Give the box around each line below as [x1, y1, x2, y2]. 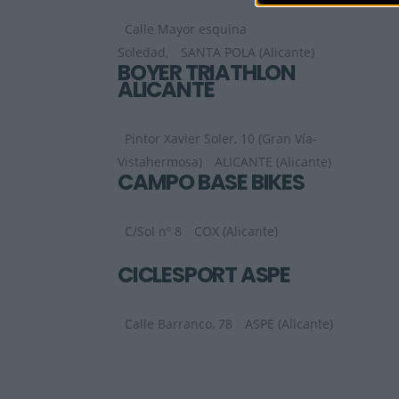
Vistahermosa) [118, 153, 202, 171]
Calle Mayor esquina [125, 20, 247, 38]
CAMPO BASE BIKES [118, 167, 305, 198]
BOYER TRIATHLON [118, 58, 296, 88]
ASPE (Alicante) [245, 315, 333, 333]
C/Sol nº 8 [125, 223, 182, 240]
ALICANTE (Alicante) [215, 153, 331, 171]
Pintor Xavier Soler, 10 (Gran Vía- [125, 130, 317, 148]
